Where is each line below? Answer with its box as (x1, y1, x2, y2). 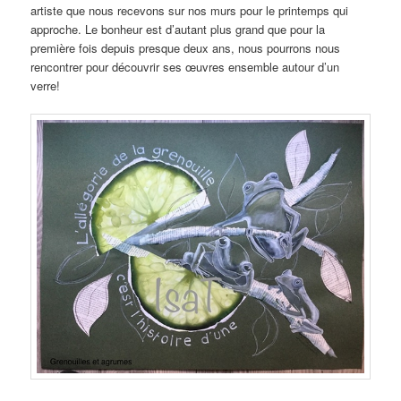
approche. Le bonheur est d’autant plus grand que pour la (30, 20, 326, 38)
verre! (30, 76, 61, 94)
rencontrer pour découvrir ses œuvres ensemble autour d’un (30, 57, 340, 75)
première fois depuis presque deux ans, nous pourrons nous (30, 38, 341, 56)
